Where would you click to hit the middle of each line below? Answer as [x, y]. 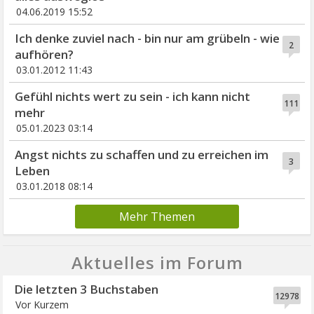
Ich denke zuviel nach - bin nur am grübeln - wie [148, 39]
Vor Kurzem [42, 305]
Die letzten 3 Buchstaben [87, 289]
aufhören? [45, 55]
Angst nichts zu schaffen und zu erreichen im [142, 155]
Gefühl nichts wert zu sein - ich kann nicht [133, 97]
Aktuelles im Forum [157, 263]
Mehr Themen [157, 217]
